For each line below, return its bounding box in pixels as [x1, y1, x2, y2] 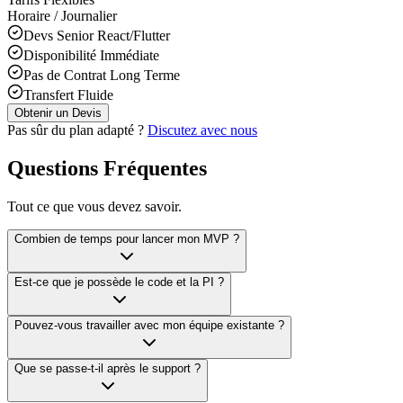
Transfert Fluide [23, 87, 113, 103]
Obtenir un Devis [14, 106, 102, 121]
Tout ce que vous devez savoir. [7, 198, 182, 214]
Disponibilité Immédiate [23, 48, 159, 64]
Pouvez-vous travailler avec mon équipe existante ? [14, 318, 284, 332]
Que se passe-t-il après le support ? [14, 361, 201, 375]
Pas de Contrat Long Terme [23, 67, 180, 84]
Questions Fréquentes [7, 156, 207, 180]
